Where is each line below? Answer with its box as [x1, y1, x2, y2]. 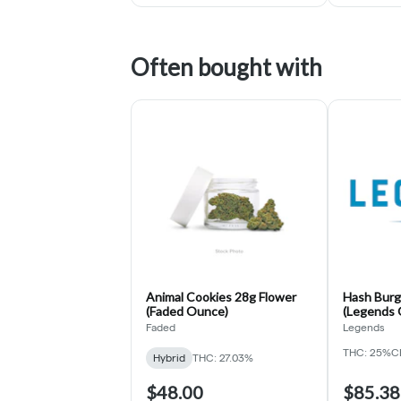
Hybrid [153, 351, 185, 363]
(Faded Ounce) [146, 303, 228, 319]
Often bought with [131, 52, 322, 81]
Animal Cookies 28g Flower [146, 288, 296, 304]
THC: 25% [343, 346, 391, 358]
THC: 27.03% [192, 351, 253, 363]
